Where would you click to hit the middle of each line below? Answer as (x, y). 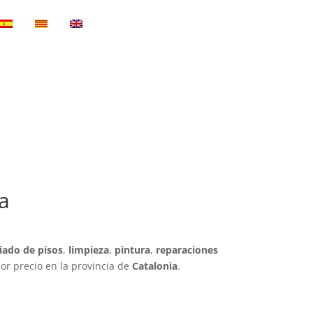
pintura (133, 250)
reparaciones (187, 250)
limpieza (89, 250)
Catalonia (155, 266)
